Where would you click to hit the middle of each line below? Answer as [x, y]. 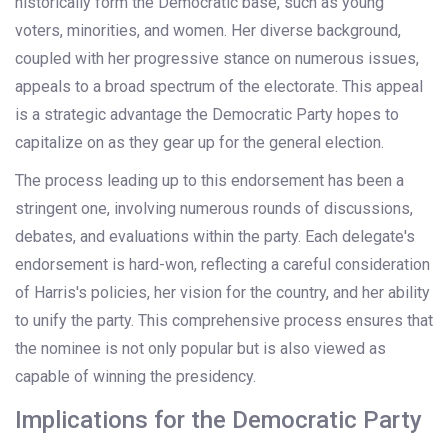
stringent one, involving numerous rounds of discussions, [214, 209]
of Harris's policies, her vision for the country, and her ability [222, 293]
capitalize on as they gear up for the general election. [199, 143]
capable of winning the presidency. [135, 377]
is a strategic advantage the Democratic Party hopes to [207, 115]
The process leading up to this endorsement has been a [209, 181]
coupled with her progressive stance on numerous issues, [217, 59]
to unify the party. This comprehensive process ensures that [224, 321]
